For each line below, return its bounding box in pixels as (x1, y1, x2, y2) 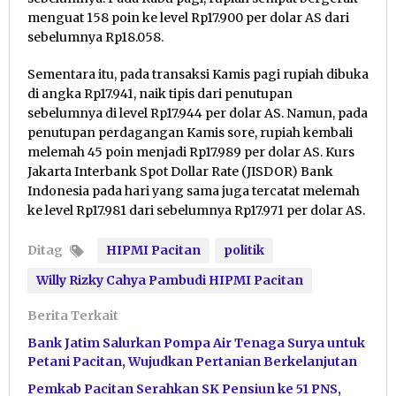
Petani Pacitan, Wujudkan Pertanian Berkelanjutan (27, 354, 357, 370)
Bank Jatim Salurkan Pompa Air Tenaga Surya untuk (27, 335, 365, 352)
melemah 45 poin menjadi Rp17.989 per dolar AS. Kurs (27, 144, 354, 161)
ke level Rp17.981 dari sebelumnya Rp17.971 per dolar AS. (27, 202, 365, 219)
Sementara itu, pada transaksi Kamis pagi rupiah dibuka (27, 66, 369, 83)
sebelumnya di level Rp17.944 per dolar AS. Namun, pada (27, 105, 368, 122)
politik (224, 242, 264, 259)
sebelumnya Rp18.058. (27, 29, 164, 46)
